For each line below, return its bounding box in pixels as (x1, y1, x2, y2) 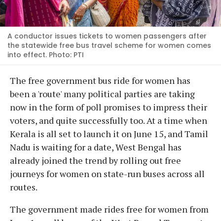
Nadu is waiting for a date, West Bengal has (10, 141, 182, 153)
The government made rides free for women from (10, 203, 209, 215)
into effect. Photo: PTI (7, 49, 84, 60)
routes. (10, 181, 37, 193)
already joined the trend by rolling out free (10, 154, 181, 166)
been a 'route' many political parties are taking (10, 87, 195, 100)
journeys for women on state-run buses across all (10, 167, 205, 180)
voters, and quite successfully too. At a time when (10, 114, 207, 126)
